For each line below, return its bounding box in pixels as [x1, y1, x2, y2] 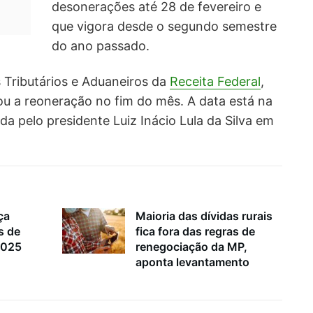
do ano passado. [52, 38, 150, 54]
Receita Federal [170, 73, 261, 89]
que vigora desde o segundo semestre [52, 19, 277, 34]
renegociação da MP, [136, 240, 247, 254]
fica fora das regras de [136, 224, 255, 239]
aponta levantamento [136, 255, 249, 270]
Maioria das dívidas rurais [136, 209, 272, 224]
